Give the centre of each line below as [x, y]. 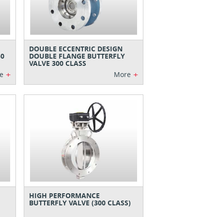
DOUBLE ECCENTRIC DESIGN [76, 48]
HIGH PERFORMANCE [65, 195]
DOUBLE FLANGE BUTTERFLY [77, 56]
